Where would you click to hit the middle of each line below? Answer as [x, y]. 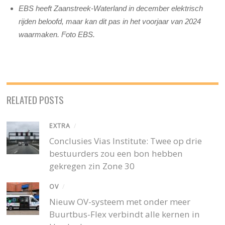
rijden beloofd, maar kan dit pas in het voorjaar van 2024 [110, 22]
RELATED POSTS [35, 99]
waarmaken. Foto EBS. [57, 35]
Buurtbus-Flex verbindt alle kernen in [125, 214]
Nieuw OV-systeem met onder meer [120, 202]
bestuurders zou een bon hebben [116, 153]
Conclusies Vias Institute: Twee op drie [126, 141]
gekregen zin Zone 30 [92, 166]
